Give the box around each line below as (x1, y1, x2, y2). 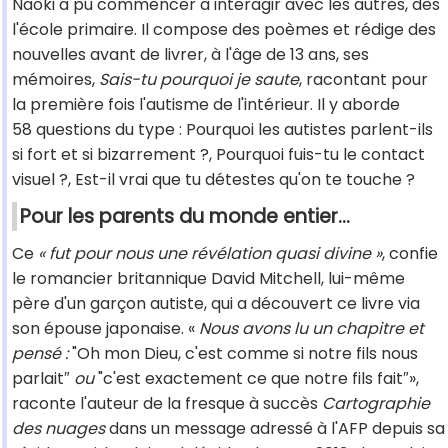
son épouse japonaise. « (12, 317, 199, 341)
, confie (382, 242, 438, 266)
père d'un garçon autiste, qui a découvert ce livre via (12, 292, 420, 316)
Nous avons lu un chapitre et (199, 317, 424, 341)
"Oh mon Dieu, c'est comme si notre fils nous (68, 342, 418, 366)
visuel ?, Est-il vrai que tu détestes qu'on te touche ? (12, 168, 415, 192)
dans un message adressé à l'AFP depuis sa (105, 417, 445, 441)
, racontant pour (299, 68, 428, 92)
